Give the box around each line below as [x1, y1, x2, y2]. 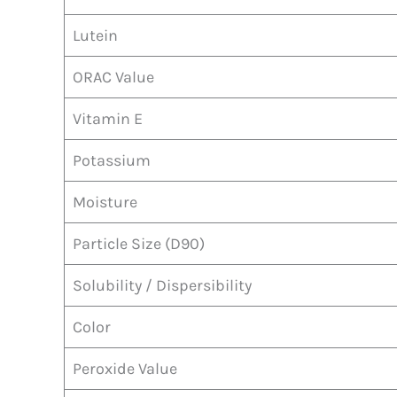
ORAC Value [73, 66, 154, 87]
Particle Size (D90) [73, 233, 205, 253]
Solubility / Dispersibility [73, 275, 252, 295]
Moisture [73, 191, 137, 212]
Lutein [73, 25, 118, 45]
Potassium [73, 150, 151, 170]
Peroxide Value [73, 358, 177, 378]
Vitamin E [73, 108, 143, 128]
